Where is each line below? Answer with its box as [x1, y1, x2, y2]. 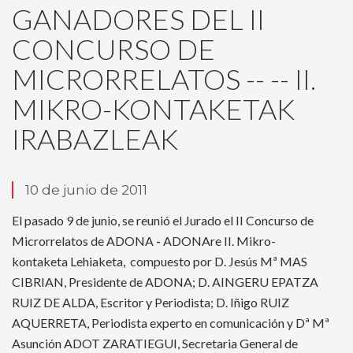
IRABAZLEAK [12, 121, 178, 157]
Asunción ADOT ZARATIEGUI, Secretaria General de [12, 336, 298, 351]
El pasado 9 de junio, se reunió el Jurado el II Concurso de [12, 213, 314, 229]
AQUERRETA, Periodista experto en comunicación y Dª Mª [12, 315, 329, 331]
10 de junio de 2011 [25, 182, 147, 199]
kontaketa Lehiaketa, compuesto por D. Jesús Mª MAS [12, 254, 307, 269]
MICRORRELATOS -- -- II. [12, 61, 316, 97]
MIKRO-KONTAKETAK [12, 91, 295, 127]
